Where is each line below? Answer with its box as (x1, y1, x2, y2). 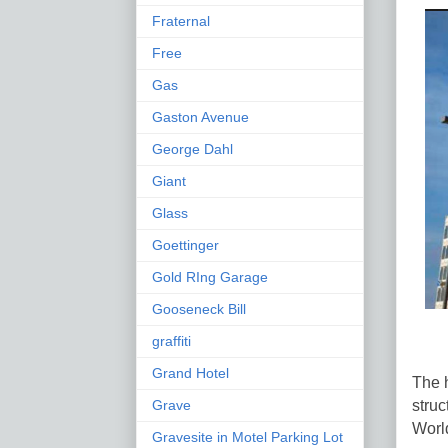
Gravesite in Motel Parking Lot (152, 428, 343, 445)
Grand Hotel (152, 364, 229, 381)
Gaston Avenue (152, 108, 249, 125)
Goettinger (152, 236, 219, 253)
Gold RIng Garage (152, 268, 268, 285)
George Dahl (152, 140, 233, 157)
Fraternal (152, 12, 210, 29)
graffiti (152, 332, 191, 349)
